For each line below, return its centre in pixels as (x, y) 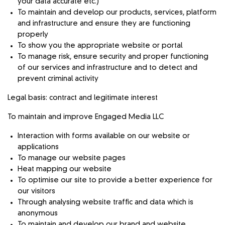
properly (33, 34)
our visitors (36, 191)
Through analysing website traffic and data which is (105, 202)
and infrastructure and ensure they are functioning (104, 23)
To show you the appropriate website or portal (100, 45)
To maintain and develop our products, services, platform (117, 12)
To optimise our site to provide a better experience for (115, 180)
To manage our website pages (72, 158)
